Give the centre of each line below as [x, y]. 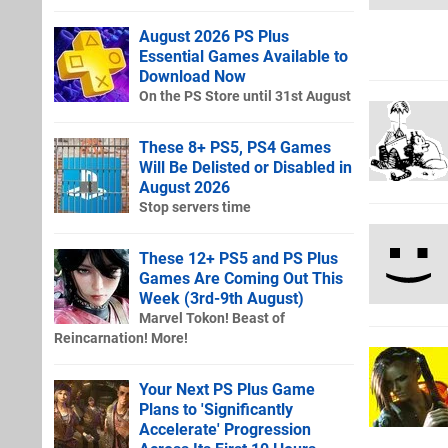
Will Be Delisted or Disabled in [245, 167]
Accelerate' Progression [225, 429]
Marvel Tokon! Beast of [212, 318]
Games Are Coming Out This [241, 278]
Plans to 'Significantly [216, 409]
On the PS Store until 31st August [245, 96]
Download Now [192, 76]
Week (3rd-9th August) [221, 298]
